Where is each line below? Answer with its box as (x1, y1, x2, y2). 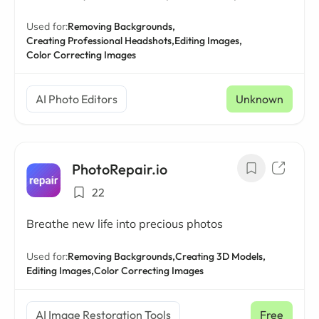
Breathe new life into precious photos (26, 216, 223, 231)
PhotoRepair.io (72, 160, 167, 178)
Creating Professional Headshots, (26, 34, 174, 47)
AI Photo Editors (36, 92, 117, 106)
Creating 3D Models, (175, 250, 266, 263)
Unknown (236, 92, 283, 106)
